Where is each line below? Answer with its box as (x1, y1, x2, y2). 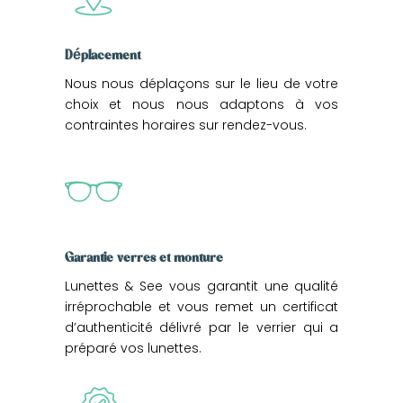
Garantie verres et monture (64, 246, 223, 267)
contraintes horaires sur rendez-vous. (64, 115, 307, 134)
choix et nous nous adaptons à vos (64, 94, 339, 113)
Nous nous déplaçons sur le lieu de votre (64, 74, 339, 93)
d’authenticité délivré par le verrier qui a (64, 318, 339, 336)
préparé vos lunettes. (64, 338, 201, 357)
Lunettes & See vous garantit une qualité (64, 276, 339, 295)
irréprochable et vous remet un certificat (64, 297, 339, 316)
